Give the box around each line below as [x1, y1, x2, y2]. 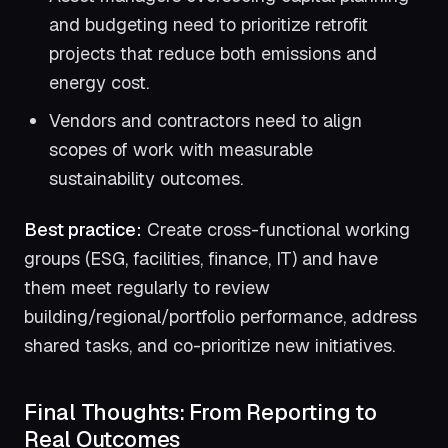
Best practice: [24, 217, 142, 241]
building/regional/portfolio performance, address [24, 304, 417, 328]
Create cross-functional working [142, 217, 410, 241]
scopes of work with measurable [49, 138, 314, 162]
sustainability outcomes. [49, 167, 244, 191]
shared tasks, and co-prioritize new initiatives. [24, 333, 395, 357]
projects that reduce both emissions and [49, 42, 378, 66]
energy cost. [49, 71, 150, 95]
